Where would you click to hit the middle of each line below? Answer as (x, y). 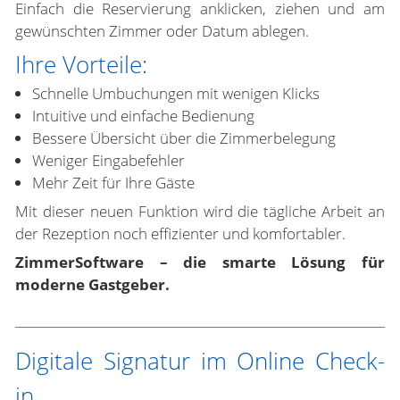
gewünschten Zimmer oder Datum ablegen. (162, 31)
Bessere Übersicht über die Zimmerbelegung (184, 138)
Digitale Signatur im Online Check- (200, 361)
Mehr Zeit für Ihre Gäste (113, 183)
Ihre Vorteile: (81, 64)
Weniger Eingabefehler (108, 160)
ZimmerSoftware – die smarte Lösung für (200, 262)
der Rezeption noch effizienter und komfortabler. (180, 233)
